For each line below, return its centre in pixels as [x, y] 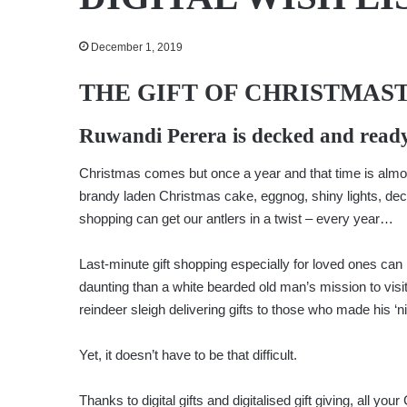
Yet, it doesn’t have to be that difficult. [188, 354]
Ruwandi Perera [156, 136]
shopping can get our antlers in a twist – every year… [236, 218]
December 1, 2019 [137, 47]
